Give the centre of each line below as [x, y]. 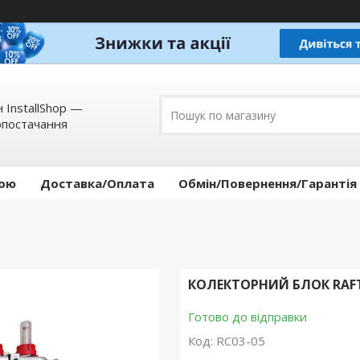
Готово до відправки [247, 317]
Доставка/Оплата [97, 184]
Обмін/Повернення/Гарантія [268, 184]
